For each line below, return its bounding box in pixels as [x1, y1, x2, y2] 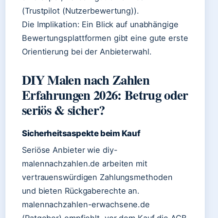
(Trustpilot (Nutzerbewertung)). [22, 6, 139, 16]
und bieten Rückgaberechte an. [22, 186, 140, 196]
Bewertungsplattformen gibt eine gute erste [22, 33, 188, 43]
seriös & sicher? [22, 100, 105, 119]
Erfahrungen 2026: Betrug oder [22, 85, 188, 104]
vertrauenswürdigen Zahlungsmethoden [22, 172, 173, 182]
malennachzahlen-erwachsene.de [22, 200, 150, 209]
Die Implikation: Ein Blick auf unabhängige [22, 19, 179, 29]
